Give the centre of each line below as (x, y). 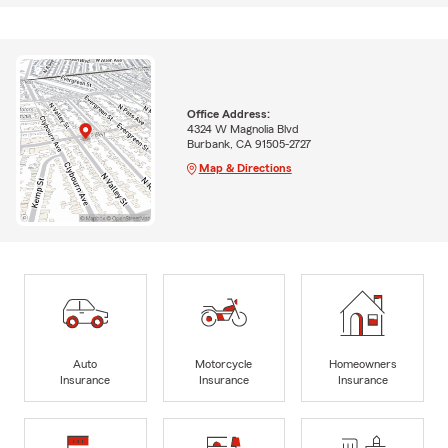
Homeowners (362, 363)
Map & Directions (245, 167)
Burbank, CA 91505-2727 (248, 143)
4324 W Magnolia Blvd (242, 128)
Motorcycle (224, 363)
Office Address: (228, 113)
